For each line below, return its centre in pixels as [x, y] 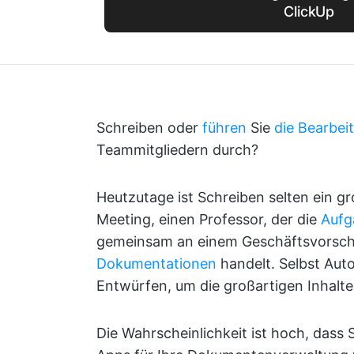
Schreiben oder [149, 128]
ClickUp [309, 11]
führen [224, 128]
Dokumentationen [156, 264]
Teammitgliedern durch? [177, 150]
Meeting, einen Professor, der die [209, 219]
